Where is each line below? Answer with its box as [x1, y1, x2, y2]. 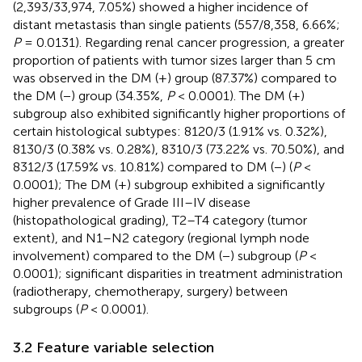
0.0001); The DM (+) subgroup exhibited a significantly [13, 176, 325, 192]
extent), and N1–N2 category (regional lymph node [13, 229, 309, 246]
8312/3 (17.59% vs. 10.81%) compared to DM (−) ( [13, 158, 293, 175]
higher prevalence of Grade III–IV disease [13, 194, 250, 210]
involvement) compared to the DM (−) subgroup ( [13, 247, 298, 263]
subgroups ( [13, 301, 79, 317]
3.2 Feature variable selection [13, 338, 214, 356]
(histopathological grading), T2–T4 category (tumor [13, 212, 307, 228]
